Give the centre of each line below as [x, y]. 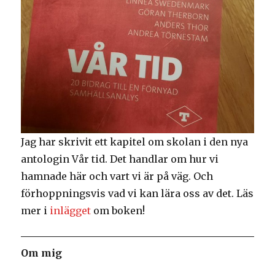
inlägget [71, 211]
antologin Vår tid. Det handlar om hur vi [120, 159]
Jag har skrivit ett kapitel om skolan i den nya [135, 142]
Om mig [42, 253]
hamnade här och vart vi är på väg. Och [117, 176]
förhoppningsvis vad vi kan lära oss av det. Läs [137, 194]
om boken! [118, 211]
